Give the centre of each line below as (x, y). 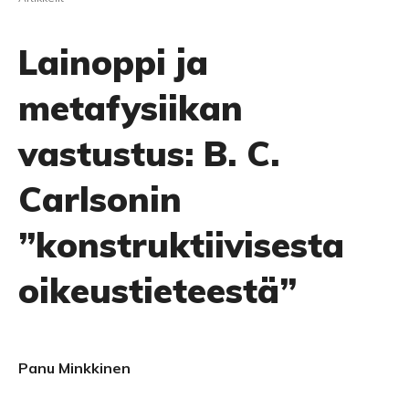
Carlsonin (100, 199)
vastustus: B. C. (149, 153)
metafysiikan (131, 108)
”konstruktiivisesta (181, 245)
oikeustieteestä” (157, 290)
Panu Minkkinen (74, 368)
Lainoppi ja (113, 62)
